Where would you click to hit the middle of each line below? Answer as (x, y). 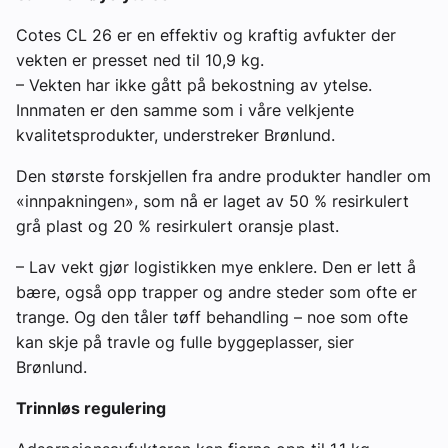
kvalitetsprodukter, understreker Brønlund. (178, 135)
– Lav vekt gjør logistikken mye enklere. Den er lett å (216, 267)
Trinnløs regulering (91, 408)
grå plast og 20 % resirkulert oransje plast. (180, 226)
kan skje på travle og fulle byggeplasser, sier (185, 342)
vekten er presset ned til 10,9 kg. (142, 60)
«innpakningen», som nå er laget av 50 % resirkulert (212, 201)
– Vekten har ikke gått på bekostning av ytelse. (194, 85)
